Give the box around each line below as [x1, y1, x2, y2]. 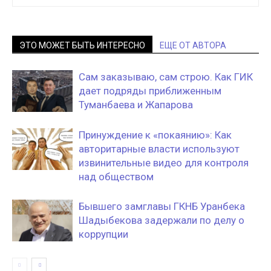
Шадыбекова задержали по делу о [79, 214, 244, 226]
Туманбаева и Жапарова [79, 99, 193, 111]
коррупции [79, 228, 131, 240]
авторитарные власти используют [79, 143, 240, 155]
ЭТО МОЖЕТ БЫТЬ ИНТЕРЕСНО [19, 41, 145, 50]
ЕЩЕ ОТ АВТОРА [160, 41, 226, 50]
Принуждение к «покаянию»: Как [79, 129, 232, 141]
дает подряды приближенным [79, 85, 221, 97]
